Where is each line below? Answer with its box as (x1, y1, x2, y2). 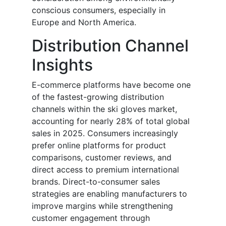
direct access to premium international (32, 164, 179, 175)
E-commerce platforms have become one (32, 80, 191, 90)
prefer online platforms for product (32, 140, 166, 151)
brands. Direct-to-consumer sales (32, 177, 160, 187)
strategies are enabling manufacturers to (32, 189, 187, 199)
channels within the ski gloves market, (32, 104, 177, 115)
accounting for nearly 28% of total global (32, 116, 190, 127)
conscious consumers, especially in (32, 5, 165, 16)
